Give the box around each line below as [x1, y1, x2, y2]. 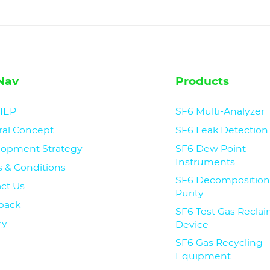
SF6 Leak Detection [175, 124, 269, 136]
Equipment [175, 250, 231, 262]
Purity [175, 187, 204, 199]
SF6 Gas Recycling [175, 237, 263, 249]
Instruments [175, 156, 236, 168]
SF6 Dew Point [175, 143, 246, 155]
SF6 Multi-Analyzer [175, 105, 265, 118]
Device [175, 219, 209, 230]
